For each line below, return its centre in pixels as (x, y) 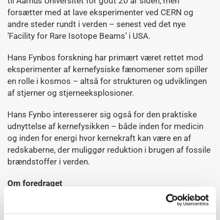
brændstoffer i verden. (49, 162)
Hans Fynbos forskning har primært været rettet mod (105, 57)
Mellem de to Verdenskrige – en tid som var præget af (108, 205)
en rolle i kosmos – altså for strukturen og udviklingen (107, 81)
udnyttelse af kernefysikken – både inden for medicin (105, 126)
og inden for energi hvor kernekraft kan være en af (99, 138)
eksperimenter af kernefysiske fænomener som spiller (108, 69)
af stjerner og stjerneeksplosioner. (72, 93)
